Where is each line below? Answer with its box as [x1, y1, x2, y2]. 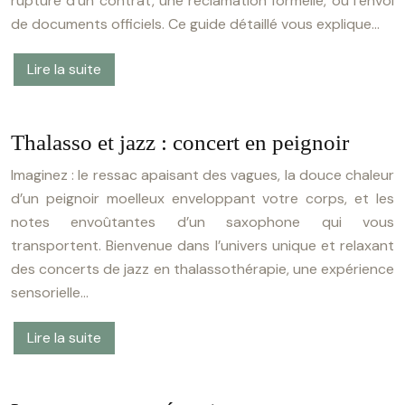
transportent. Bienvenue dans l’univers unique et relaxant [11, 236, 394, 255]
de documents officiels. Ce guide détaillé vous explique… [11, 14, 380, 33]
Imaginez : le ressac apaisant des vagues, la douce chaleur [11, 165, 394, 184]
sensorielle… [11, 283, 89, 302]
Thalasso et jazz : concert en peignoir [11, 130, 349, 155]
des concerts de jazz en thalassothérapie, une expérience [11, 259, 394, 278]
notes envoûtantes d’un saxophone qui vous [11, 212, 394, 231]
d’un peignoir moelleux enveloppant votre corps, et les [11, 189, 394, 208]
